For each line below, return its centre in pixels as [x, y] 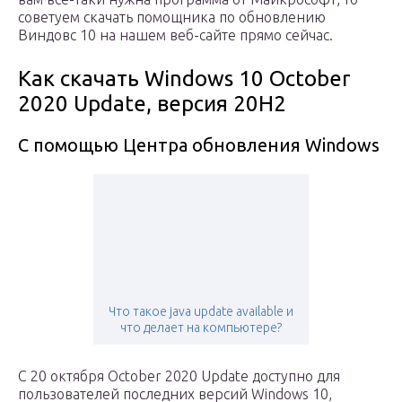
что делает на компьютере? [201, 327]
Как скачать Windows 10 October [184, 78]
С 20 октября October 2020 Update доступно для [179, 376]
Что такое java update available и [201, 311]
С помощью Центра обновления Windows [199, 144]
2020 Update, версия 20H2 [152, 103]
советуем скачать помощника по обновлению [172, 17]
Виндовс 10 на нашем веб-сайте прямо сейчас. [175, 35]
